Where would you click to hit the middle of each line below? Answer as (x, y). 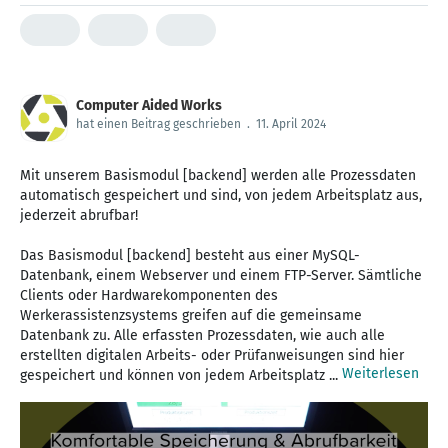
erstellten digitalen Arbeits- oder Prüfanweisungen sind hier (212, 355)
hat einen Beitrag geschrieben (158, 123)
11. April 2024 (291, 123)
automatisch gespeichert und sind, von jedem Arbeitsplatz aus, (221, 195)
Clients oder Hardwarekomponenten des (149, 295)
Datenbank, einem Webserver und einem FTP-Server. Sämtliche (221, 275)
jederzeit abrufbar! (79, 215)
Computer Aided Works (149, 105)
